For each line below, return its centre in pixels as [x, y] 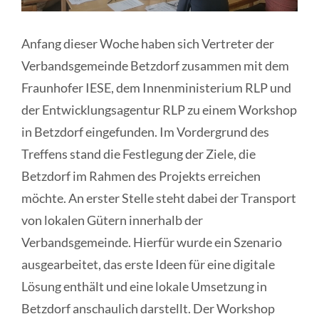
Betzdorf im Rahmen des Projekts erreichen [141, 176]
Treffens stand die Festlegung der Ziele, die [138, 153]
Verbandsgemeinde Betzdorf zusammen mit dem [155, 65]
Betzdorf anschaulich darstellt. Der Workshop [148, 308]
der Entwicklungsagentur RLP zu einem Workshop [159, 109]
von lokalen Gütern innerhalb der [112, 220]
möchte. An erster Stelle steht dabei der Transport [159, 198]
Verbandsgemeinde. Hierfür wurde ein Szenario [152, 242]
